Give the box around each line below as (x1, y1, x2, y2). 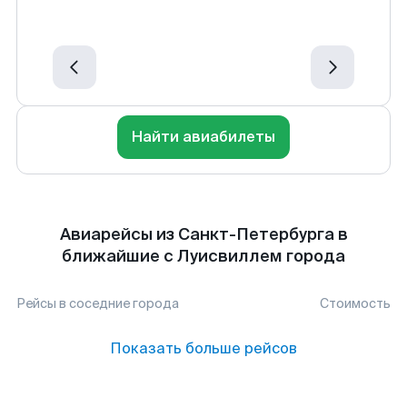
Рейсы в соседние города (16, 295, 179, 312)
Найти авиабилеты (132, 127, 275, 146)
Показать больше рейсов (110, 339, 297, 358)
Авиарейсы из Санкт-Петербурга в (59, 223, 348, 245)
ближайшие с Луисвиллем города (62, 245, 345, 267)
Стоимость (320, 295, 391, 312)
